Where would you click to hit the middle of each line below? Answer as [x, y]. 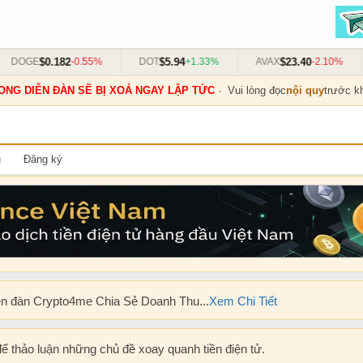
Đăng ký [43, 159]
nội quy [305, 90]
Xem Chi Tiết [243, 301]
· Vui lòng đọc [250, 90]
